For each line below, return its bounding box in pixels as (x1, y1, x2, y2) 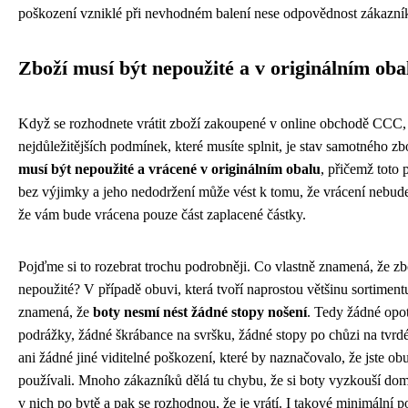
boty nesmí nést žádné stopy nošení (93, 303, 307, 320)
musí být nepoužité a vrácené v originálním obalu (18, 160, 321, 177)
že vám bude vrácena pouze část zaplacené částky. (18, 206, 306, 222)
